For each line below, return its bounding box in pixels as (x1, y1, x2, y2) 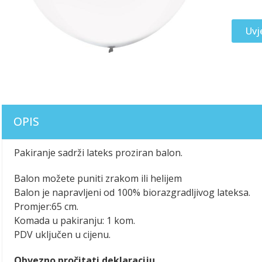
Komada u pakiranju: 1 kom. (14, 214, 135, 227)
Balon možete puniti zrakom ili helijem (14, 172, 182, 185)
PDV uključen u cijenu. (14, 228, 111, 241)
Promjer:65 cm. (14, 200, 78, 213)
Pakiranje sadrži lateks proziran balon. (14, 146, 182, 159)
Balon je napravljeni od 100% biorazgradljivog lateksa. (14, 186, 250, 199)
